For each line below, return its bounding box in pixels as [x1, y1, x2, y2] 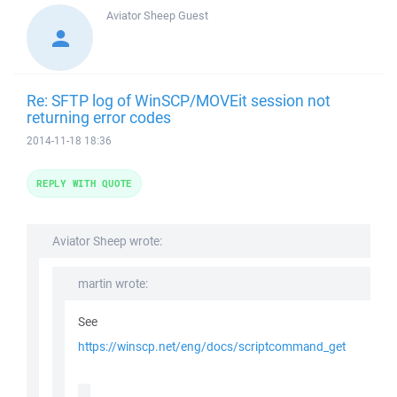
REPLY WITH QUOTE [36, 176, 132, 190]
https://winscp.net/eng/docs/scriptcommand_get [78, 339, 346, 354]
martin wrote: [78, 276, 148, 292]
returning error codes [27, 106, 171, 128]
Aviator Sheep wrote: [52, 233, 162, 249]
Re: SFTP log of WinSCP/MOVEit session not [27, 90, 331, 111]
